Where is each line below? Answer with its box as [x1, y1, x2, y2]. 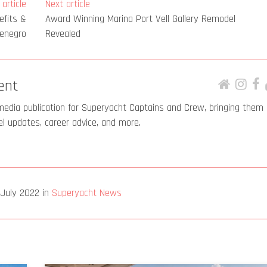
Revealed [45, 27, 81, 41]
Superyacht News [51, 187, 122, 200]
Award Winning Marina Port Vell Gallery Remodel [45, 13, 236, 26]
